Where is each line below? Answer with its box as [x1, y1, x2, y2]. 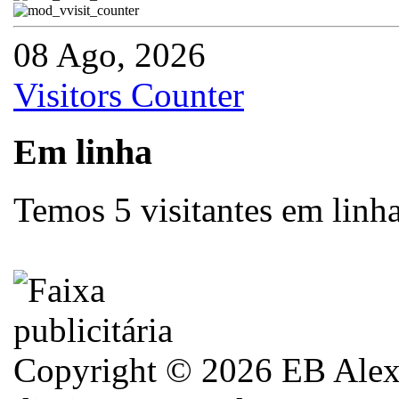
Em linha [13, 132, 152, 173]
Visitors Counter [13, 75, 244, 114]
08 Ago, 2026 [13, 35, 206, 74]
